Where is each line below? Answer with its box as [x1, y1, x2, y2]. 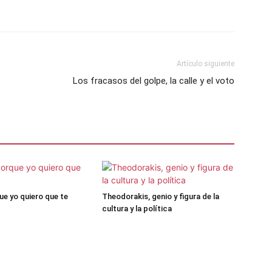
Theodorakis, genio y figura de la [102, 192, 219, 201]
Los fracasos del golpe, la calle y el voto [73, 75, 234, 86]
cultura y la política [102, 204, 172, 213]
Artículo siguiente [177, 59, 234, 68]
